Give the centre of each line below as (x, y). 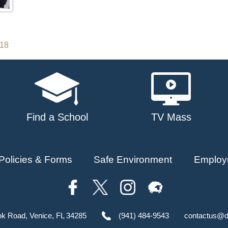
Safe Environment (133, 159)
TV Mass (171, 117)
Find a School (57, 117)
